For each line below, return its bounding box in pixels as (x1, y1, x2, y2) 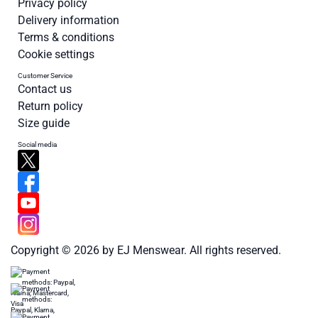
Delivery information (18, 13, 119, 28)
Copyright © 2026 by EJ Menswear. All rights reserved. (11, 243, 281, 258)
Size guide (18, 116, 70, 131)
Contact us (18, 82, 72, 97)
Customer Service (18, 72, 72, 80)
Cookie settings (18, 48, 94, 62)
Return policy (18, 99, 83, 114)
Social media (18, 141, 57, 149)
